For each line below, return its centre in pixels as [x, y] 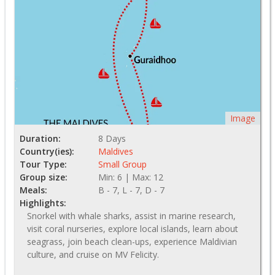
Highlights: [43, 203]
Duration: [40, 138]
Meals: [33, 190]
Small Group [122, 164]
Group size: [44, 177]
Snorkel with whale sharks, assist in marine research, [131, 215]
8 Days [112, 138]
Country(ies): [47, 151]
